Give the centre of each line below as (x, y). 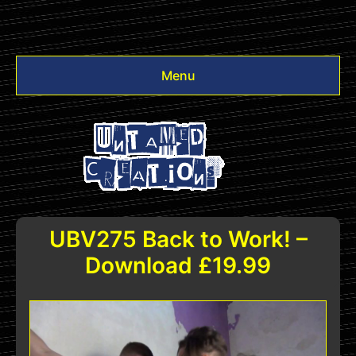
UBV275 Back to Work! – (178, 239)
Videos (49, 114)
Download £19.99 (178, 265)
